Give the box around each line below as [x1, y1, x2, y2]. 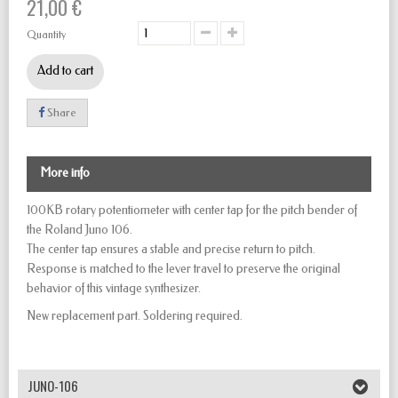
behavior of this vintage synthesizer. [27, 281, 201, 297]
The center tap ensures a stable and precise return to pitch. [27, 242, 315, 258]
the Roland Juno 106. [27, 222, 132, 238]
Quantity [27, 28, 66, 42]
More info [40, 165, 90, 181]
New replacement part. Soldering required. [27, 308, 243, 324]
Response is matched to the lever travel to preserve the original [27, 261, 340, 277]
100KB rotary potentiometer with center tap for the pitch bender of [27, 203, 357, 219]
